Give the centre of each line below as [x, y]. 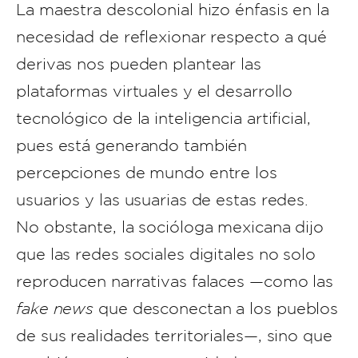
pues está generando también [132, 145]
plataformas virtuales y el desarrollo [155, 91]
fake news [55, 308]
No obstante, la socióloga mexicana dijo [170, 227]
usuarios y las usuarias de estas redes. [163, 200]
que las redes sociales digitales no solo [166, 254]
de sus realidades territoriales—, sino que [174, 336]
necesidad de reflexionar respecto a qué [172, 37]
